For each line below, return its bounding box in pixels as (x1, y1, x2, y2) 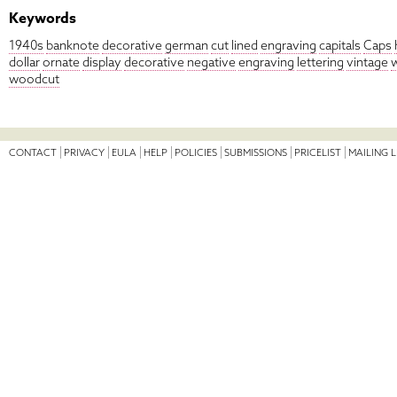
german (165, 36, 208, 53)
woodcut (9, 70, 59, 87)
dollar (9, 53, 40, 70)
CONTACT (9, 145, 57, 159)
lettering (297, 53, 344, 70)
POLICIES (175, 145, 217, 159)
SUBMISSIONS (224, 145, 287, 159)
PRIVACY (64, 145, 105, 159)
